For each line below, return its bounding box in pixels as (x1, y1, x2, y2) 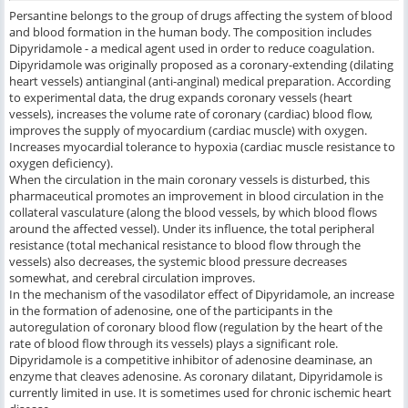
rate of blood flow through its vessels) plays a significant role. (9, 334, 338, 352)
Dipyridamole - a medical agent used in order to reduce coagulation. (9, 39, 374, 56)
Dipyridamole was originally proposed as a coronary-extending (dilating (9, 56, 393, 73)
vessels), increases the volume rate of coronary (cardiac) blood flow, (9, 105, 372, 122)
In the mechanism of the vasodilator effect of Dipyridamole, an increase (9, 285, 394, 302)
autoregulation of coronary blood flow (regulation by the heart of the (9, 318, 382, 335)
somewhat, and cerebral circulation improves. (9, 269, 255, 286)
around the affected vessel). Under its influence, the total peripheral (9, 219, 374, 237)
